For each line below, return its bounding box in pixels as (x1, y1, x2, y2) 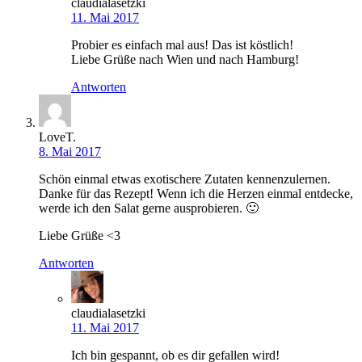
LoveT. (39, 129, 76, 144)
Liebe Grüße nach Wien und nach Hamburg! (71, 52, 299, 66)
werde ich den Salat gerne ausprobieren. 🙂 (39, 200, 259, 215)
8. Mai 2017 (39, 144, 101, 158)
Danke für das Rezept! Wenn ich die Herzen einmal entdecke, (39, 186, 353, 200)
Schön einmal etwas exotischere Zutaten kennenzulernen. (39, 171, 330, 186)
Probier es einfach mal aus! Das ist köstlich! (71, 37, 293, 52)
